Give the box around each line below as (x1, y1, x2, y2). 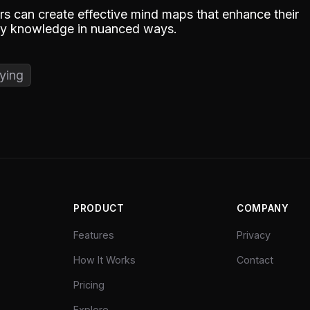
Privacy (237, 228, 271, 241)
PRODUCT (73, 202, 125, 214)
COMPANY (237, 202, 289, 214)
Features (73, 228, 114, 241)
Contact (237, 253, 273, 266)
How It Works (73, 253, 136, 266)
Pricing (73, 278, 104, 291)
